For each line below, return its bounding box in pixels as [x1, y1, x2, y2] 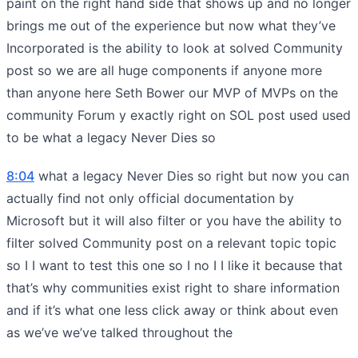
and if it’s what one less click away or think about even [6, 301, 338, 318]
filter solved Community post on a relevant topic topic [6, 234, 336, 251]
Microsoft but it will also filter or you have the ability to [6, 212, 342, 229]
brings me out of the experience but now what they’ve [6, 17, 336, 34]
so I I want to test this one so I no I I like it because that [6, 257, 343, 273]
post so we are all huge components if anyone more [6, 62, 322, 78]
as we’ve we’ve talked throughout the [6, 324, 233, 340]
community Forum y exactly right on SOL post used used [6, 106, 351, 123]
